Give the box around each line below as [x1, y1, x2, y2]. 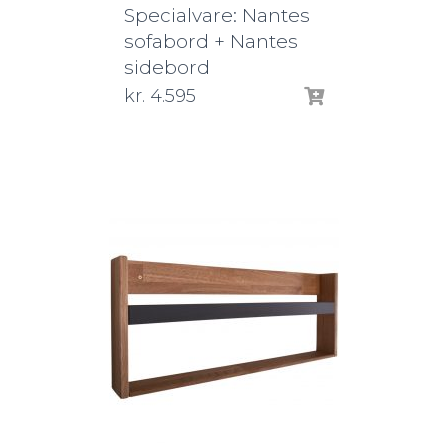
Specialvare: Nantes [124, 3, 310, 27]
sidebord [124, 55, 210, 79]
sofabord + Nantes [124, 29, 298, 53]
